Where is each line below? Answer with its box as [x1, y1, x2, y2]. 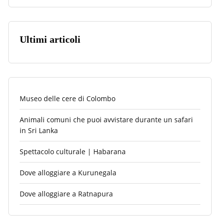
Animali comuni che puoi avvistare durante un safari [20, 114, 193, 124]
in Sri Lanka [20, 125, 58, 135]
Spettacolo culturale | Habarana [20, 146, 126, 156]
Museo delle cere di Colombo [20, 93, 115, 103]
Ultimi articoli [20, 34, 81, 45]
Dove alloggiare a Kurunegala [20, 167, 116, 177]
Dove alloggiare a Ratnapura [20, 189, 113, 198]
